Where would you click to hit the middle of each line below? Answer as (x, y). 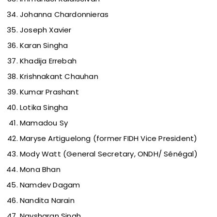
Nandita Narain (47, 201)
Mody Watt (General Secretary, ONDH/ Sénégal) (109, 154)
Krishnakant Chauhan (59, 77)
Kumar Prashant (49, 92)
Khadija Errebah (48, 61)
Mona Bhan (40, 170)
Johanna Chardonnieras (64, 15)
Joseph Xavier (46, 30)
